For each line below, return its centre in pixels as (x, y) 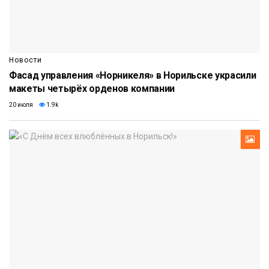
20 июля (21, 104)
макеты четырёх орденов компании (92, 88)
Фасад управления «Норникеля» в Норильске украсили (133, 75)
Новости (26, 60)
